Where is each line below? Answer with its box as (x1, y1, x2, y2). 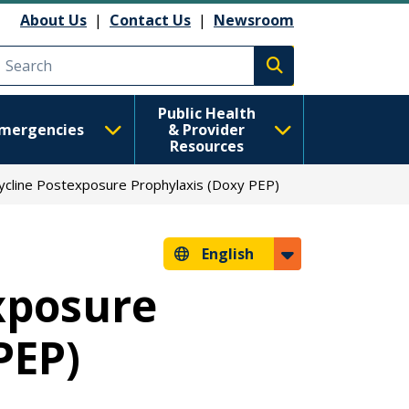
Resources (169, 136, 244, 156)
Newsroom (214, 9, 294, 30)
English (202, 244, 254, 264)
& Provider (168, 120, 246, 140)
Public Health (157, 103, 256, 123)
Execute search (273, 65, 383, 86)
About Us (20, 9, 87, 30)
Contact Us (110, 9, 191, 30)
